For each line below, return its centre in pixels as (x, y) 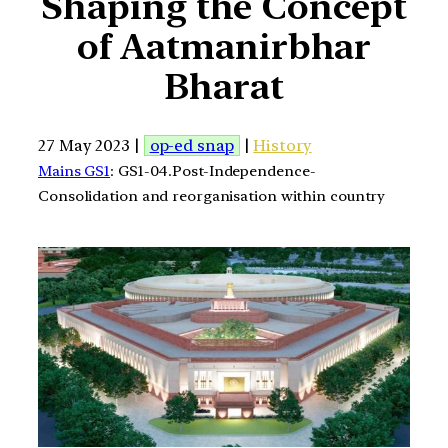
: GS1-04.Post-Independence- (213, 170)
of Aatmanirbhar (224, 47)
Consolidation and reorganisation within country (212, 195)
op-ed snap (191, 145)
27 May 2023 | (91, 145)
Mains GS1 (74, 170)
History (282, 145)
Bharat (224, 87)
